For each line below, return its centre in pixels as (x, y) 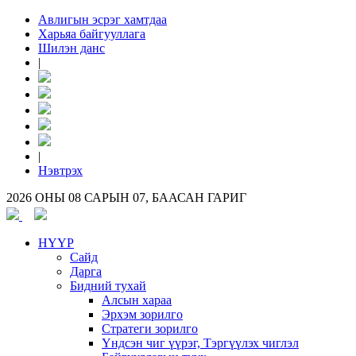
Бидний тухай (108, 286)
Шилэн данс (72, 48)
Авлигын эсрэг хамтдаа (103, 19)
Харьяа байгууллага (92, 34)
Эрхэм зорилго (142, 314)
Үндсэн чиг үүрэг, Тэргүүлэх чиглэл (200, 343)
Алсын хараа (137, 300)
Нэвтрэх (60, 170)
